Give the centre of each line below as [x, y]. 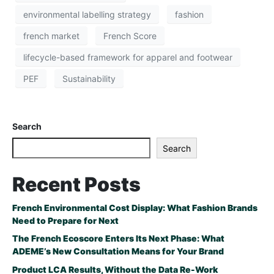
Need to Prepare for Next [65, 220]
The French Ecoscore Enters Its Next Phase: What [118, 239]
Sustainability [89, 78]
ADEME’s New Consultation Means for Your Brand [118, 251]
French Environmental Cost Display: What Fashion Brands [135, 207]
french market [51, 35]
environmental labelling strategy [87, 14]
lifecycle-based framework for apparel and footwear [128, 57]
